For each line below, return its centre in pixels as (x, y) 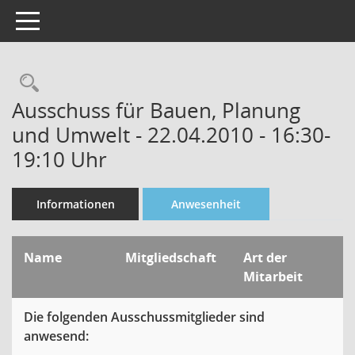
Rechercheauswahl (120, 83)
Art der (265, 258)
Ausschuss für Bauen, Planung (156, 110)
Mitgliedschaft (172, 258)
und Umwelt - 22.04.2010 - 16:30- (171, 135)
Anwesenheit (206, 204)
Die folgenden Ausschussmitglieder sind (144, 317)
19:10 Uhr (59, 159)
